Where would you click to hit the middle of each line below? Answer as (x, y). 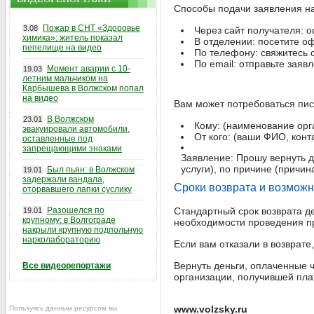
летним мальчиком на (65, 78)
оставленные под (57, 139)
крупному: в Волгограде (69, 220)
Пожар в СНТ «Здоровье (91, 28)
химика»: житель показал (73, 38)
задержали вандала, (63, 179)
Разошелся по (76, 210)
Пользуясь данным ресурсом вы (63, 308)
